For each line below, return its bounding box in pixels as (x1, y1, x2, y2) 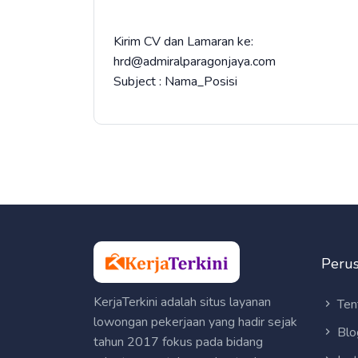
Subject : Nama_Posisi (113, 73, 237, 90)
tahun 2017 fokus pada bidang (93, 332, 263, 351)
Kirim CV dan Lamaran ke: (113, 33, 253, 50)
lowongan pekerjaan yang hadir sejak (93, 312, 297, 331)
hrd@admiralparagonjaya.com (113, 53, 276, 70)
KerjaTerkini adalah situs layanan (93, 292, 271, 311)
